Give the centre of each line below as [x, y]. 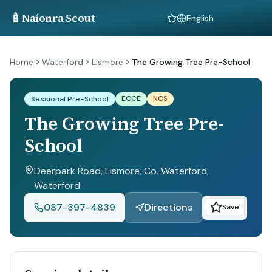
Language [195, 23]
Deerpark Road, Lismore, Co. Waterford [121, 171]
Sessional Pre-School [70, 99]
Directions [168, 207]
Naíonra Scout [59, 18]
